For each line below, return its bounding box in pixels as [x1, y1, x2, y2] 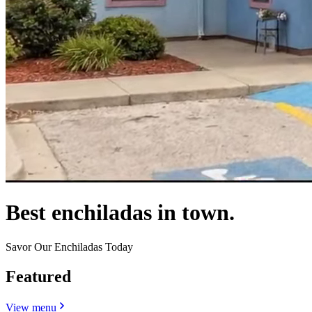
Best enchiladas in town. [6, 200, 235, 226]
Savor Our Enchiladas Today [6, 240, 133, 253]
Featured [6, 267, 71, 286]
